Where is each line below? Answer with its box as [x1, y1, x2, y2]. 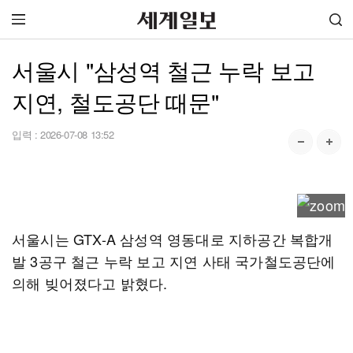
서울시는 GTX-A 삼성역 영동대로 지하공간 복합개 [12, 229, 333, 249]
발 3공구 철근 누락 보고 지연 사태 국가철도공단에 [12, 251, 336, 271]
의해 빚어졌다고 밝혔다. [12, 273, 168, 293]
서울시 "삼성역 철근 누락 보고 [12, 54, 315, 86]
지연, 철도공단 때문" [12, 85, 219, 117]
